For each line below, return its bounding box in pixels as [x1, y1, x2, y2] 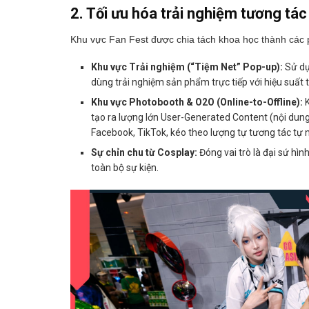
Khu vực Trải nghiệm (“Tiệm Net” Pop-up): [91, 61, 283, 72]
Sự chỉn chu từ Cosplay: [91, 146, 197, 158]
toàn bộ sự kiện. [91, 161, 159, 173]
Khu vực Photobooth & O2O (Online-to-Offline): [91, 96, 303, 108]
